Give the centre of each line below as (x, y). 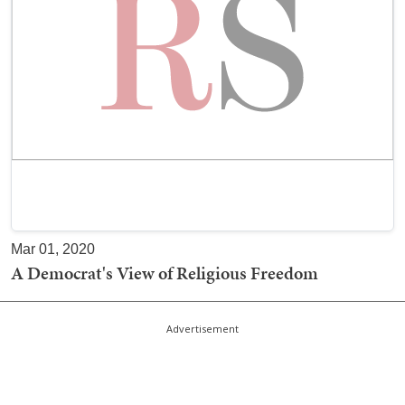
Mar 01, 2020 (53, 249)
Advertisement (202, 329)
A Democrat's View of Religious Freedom (165, 273)
